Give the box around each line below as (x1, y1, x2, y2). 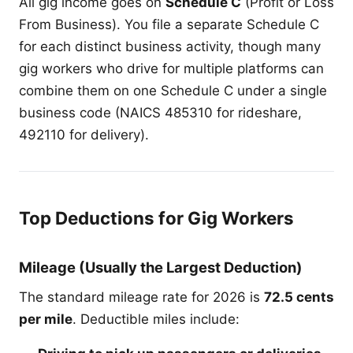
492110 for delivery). (19, 126, 149, 143)
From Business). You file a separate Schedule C (19, 16, 319, 32)
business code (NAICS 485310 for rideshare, (19, 104, 302, 121)
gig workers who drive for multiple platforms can (19, 60, 324, 76)
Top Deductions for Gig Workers (19, 206, 294, 229)
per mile (19, 310, 72, 327)
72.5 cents (264, 288, 334, 305)
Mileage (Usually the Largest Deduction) (19, 258, 303, 276)
